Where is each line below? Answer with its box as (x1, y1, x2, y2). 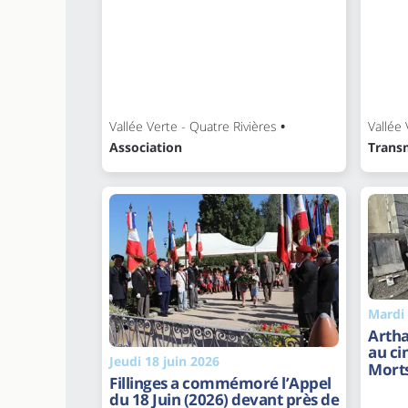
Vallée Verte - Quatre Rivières (109, 117, 277, 135)
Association (109, 138, 182, 156)
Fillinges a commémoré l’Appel (109, 372, 331, 393)
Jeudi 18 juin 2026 (109, 352, 219, 370)
